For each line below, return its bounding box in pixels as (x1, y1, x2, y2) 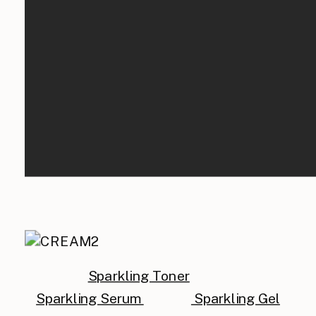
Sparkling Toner (87, 267, 190, 284)
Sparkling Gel (190, 290, 280, 306)
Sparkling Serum (36, 290, 144, 306)
